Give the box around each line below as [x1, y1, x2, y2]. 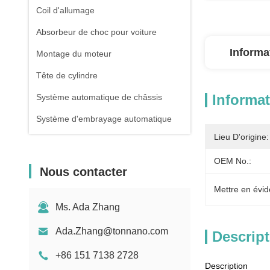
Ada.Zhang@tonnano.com [55, 226, 168, 236]
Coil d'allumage [36, 5, 95, 15]
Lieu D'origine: [214, 132, 269, 142]
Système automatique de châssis [36, 92, 162, 102]
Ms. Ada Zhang [55, 202, 120, 212]
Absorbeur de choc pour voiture [36, 27, 157, 37]
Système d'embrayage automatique [36, 114, 172, 124]
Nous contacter [40, 165, 127, 178]
